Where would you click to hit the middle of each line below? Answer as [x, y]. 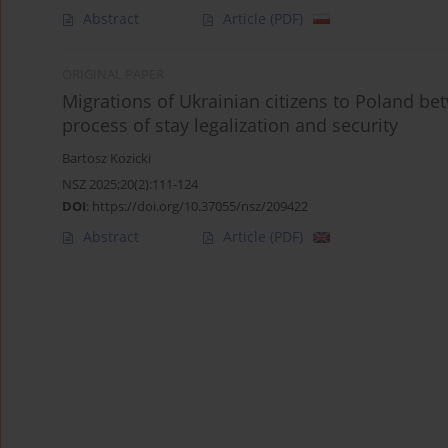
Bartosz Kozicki [106, 159]
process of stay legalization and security [230, 125]
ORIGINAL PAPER [113, 75]
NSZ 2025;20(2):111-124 [130, 184]
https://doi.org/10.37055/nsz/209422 [200, 206]
